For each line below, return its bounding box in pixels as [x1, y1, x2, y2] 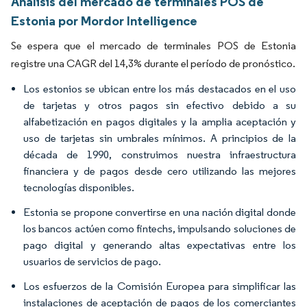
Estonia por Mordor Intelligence [11, 12, 197, 29]
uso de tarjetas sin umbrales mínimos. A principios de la [23, 132, 296, 145]
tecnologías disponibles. [23, 181, 134, 194]
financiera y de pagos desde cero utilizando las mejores [23, 164, 296, 177]
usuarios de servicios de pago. [23, 255, 161, 268]
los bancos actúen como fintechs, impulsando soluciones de [23, 222, 296, 235]
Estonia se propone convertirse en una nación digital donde [23, 206, 296, 219]
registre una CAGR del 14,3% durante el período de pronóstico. [11, 57, 295, 70]
